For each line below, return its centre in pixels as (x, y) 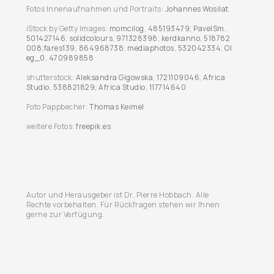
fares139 (59, 48)
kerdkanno (181, 38)
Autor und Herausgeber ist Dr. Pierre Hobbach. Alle (117, 195)
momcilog (127, 28)
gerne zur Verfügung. (65, 214)
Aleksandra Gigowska (114, 77)
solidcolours (91, 38)
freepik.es (94, 126)
